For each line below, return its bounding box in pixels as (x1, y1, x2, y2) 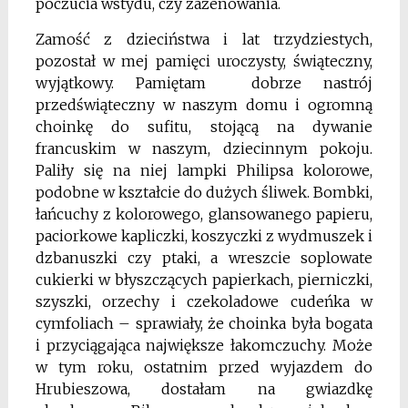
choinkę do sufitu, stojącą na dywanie (35, 117, 373, 136)
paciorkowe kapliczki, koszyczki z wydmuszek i (35, 226, 373, 245)
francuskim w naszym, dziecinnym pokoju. (35, 138, 373, 158)
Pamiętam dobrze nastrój (136, 73, 373, 92)
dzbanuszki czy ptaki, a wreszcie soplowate (35, 248, 373, 267)
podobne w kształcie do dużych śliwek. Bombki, (35, 182, 373, 201)
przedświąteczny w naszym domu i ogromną (35, 95, 373, 114)
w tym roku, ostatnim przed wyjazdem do (35, 357, 373, 376)
